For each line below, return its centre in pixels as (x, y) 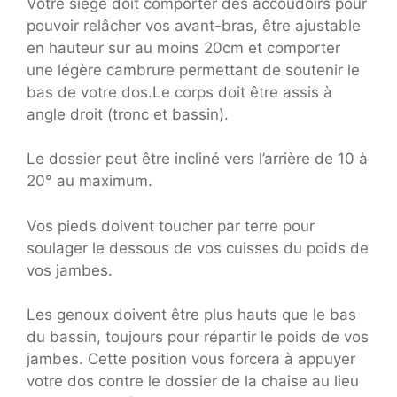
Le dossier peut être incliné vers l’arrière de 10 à (197, 159)
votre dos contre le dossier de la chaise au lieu (193, 381)
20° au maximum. (90, 181)
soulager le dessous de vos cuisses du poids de (198, 248)
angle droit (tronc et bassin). (128, 114)
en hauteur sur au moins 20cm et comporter (183, 47)
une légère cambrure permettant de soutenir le (193, 70)
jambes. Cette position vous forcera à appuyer (191, 359)
